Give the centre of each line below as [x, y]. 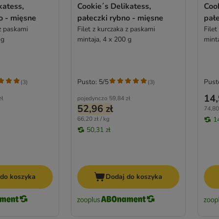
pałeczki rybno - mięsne [120, 18]
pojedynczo [92, 99]
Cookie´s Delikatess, [114, 7]
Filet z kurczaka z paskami [116, 29]
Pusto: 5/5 [93, 82]
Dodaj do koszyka [134, 176]
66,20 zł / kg [93, 119]
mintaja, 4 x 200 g [104, 40]
